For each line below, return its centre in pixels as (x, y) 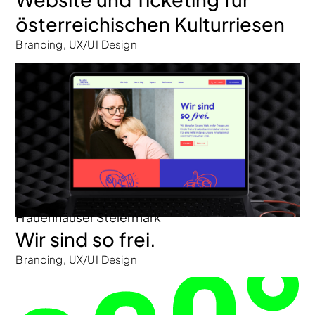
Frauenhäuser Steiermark (89, 217)
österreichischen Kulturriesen (150, 24)
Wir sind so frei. (86, 239)
